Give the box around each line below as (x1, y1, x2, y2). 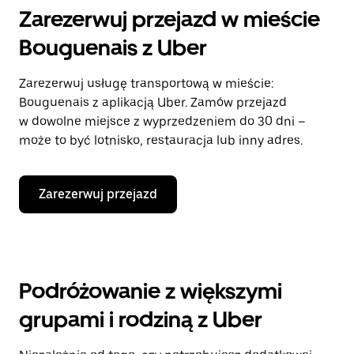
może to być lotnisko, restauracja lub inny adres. (19, 133, 303, 148)
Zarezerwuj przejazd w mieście (19, 6, 320, 32)
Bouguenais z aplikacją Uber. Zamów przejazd (19, 95, 287, 110)
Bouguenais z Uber (19, 34, 207, 61)
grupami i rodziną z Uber (19, 306, 262, 333)
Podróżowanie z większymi (19, 277, 282, 304)
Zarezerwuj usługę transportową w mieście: (19, 76, 273, 91)
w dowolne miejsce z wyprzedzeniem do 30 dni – (19, 114, 306, 129)
